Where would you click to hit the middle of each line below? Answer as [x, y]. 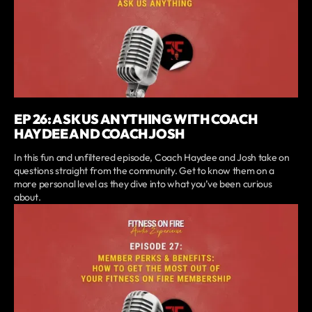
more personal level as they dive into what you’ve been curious [143, 184]
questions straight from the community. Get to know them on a [145, 170]
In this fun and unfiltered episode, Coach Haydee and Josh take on [152, 157]
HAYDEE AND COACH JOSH [99, 133]
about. [28, 197]
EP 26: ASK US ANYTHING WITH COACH [136, 119]
